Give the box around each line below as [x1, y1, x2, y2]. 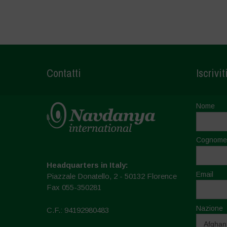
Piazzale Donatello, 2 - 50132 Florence [46, 172, 177, 181]
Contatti [46, 65, 81, 81]
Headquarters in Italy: [46, 161, 128, 170]
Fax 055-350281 [46, 183, 101, 192]
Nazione [196, 204, 223, 212]
